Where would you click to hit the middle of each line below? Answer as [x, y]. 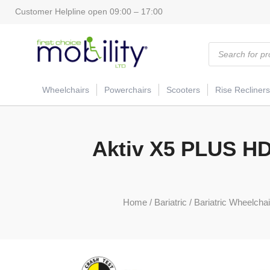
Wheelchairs [66, 90]
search [221, 54]
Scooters [183, 90]
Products [225, 46]
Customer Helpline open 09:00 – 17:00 [89, 11]
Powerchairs [128, 90]
